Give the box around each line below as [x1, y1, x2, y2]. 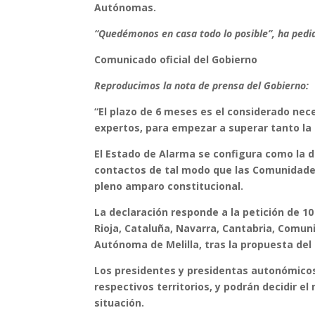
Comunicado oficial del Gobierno [94, 53, 258, 67]
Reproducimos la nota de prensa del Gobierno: [94, 79, 309, 93]
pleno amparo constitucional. [94, 179, 244, 193]
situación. [94, 296, 145, 310]
